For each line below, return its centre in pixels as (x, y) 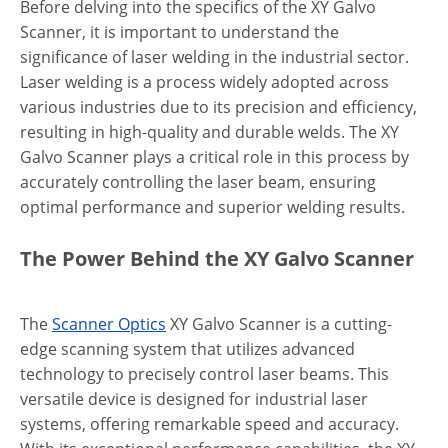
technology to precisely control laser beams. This (204, 374)
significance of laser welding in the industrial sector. (214, 57)
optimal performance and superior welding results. (212, 207)
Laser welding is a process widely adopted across (204, 82)
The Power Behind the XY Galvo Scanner (217, 258)
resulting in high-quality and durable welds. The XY (209, 132)
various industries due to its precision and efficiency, (218, 107)
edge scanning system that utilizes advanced (187, 349)
